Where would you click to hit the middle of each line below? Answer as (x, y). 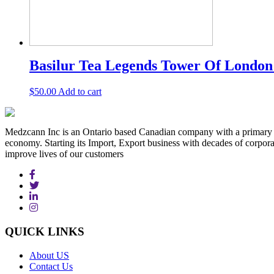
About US (49, 255)
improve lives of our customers (64, 154)
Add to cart (80, 92)
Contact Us (51, 266)
